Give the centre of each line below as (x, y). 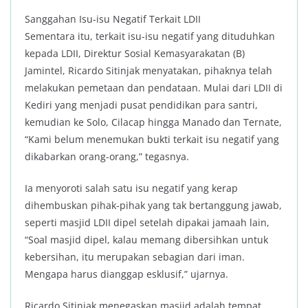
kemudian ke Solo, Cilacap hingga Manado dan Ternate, (153, 122)
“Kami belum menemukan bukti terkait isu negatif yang (152, 140)
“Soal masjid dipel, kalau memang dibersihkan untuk (146, 240)
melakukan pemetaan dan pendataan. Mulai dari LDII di (154, 88)
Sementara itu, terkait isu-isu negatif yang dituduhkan (150, 36)
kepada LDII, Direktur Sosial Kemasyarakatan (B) (135, 54)
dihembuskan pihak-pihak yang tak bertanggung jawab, (153, 206)
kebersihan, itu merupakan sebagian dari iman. (135, 257)
